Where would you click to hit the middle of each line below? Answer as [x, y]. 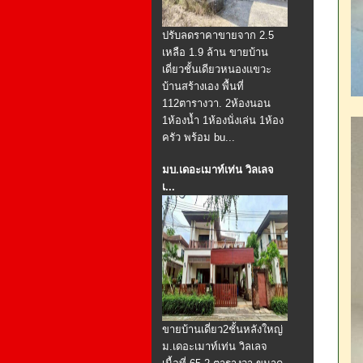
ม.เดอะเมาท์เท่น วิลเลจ [215, 346]
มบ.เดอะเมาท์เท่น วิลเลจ [218, 170]
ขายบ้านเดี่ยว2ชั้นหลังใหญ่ [222, 329]
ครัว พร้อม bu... [199, 137]
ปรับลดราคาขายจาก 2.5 [218, 35]
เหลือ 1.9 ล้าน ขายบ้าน [215, 52]
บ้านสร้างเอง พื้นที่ [203, 86]
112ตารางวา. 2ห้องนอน [216, 103]
